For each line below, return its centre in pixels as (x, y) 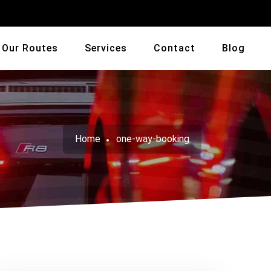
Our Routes (30, 48)
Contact (175, 48)
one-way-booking (153, 139)
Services (106, 48)
